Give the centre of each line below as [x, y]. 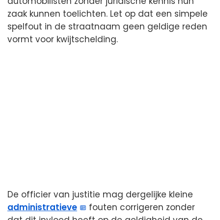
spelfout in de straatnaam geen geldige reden [107, 27]
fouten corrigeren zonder [141, 207]
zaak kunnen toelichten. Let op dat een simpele [108, 14]
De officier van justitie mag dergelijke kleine [100, 195]
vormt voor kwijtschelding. [63, 40]
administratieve [42, 207]
